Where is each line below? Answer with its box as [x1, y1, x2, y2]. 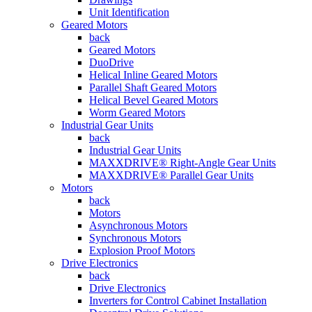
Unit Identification [89, 6, 169, 18]
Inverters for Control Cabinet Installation [89, 295, 267, 306]
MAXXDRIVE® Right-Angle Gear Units [89, 157, 276, 169]
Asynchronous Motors [89, 219, 187, 231]
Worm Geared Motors [89, 107, 185, 118]
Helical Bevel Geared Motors [89, 94, 218, 106]
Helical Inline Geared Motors [89, 69, 217, 81]
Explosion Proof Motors [89, 244, 195, 256]
